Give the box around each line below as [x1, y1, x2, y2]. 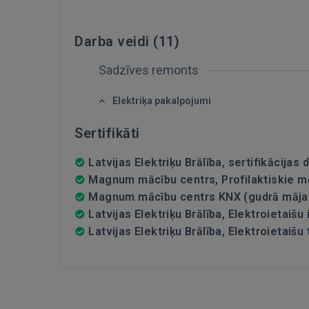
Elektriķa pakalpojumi [112, 95, 211, 106]
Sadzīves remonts [99, 63, 201, 77]
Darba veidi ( [74, 33, 159, 50]
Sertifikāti [74, 125, 140, 141]
